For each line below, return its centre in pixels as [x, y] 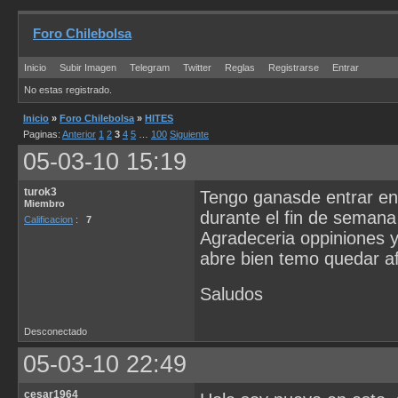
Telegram [150, 68]
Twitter [199, 68]
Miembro [44, 203]
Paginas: [43, 134]
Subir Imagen [88, 68]
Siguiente [189, 134]
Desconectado [56, 331]
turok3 [40, 192]
